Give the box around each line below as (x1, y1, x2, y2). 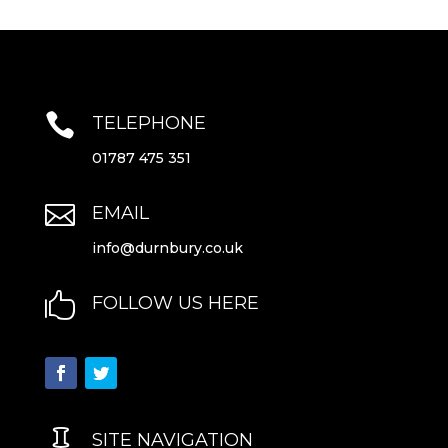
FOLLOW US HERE (91, 291, 259, 314)
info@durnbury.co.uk (91, 238, 243, 257)
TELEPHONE (91, 111, 206, 134)
